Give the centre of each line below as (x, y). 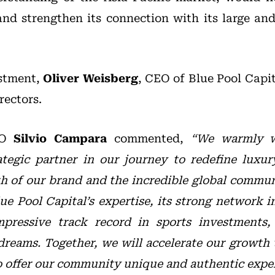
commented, (149, 139)
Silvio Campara (60, 139)
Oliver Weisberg (91, 79)
